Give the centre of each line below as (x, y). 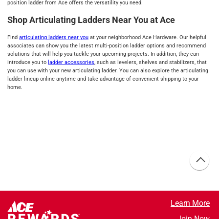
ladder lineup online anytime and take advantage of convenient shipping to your (103, 79)
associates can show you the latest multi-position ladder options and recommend (107, 46)
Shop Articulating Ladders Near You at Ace (91, 20)
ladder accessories (71, 63)
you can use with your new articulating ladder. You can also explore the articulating (108, 71)
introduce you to (28, 63)
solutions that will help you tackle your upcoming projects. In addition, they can (103, 54)
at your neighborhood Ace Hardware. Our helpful (147, 38)
